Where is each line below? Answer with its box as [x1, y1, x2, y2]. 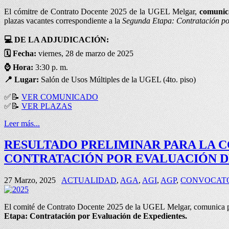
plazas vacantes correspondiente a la [4, 16, 122, 25]
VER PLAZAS [21, 101, 72, 110]
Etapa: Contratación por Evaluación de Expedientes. [4, 212, 187, 221]
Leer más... [4, 119, 40, 128]
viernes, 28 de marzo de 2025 [36, 49, 133, 58]
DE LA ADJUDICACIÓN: [14, 35, 109, 44]
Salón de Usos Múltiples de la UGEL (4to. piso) [39, 75, 196, 84]
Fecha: [13, 49, 36, 58]
